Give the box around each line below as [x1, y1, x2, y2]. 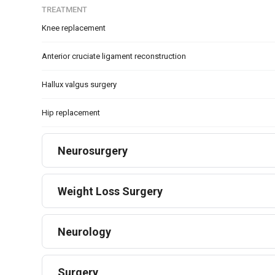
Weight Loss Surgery [58, 184, 163, 198]
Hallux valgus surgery [42, 80, 117, 89]
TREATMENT [42, 5, 87, 14]
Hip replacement [42, 108, 100, 117]
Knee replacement [42, 23, 106, 33]
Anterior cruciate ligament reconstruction [42, 52, 186, 61]
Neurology [58, 225, 111, 238]
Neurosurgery [58, 144, 128, 157]
